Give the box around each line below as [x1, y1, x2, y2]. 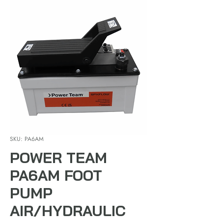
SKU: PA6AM [10, 134, 44, 143]
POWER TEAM [10, 148, 107, 167]
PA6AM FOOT [10, 165, 102, 185]
